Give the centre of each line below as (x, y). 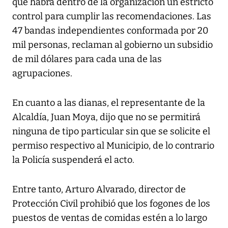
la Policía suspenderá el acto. (73, 160)
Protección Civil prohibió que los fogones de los (111, 204)
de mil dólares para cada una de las (87, 59)
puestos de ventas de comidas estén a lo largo (110, 218)
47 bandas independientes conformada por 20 (110, 31)
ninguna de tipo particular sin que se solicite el (111, 132)
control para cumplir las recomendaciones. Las (112, 17)
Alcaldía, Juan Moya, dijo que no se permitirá (106, 117)
